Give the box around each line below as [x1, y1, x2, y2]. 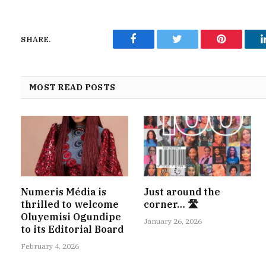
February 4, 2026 [21, 241, 79, 251]
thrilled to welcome [21, 198, 119, 210]
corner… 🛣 [143, 198, 198, 210]
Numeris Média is [21, 185, 106, 198]
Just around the [143, 185, 220, 198]
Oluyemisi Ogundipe [21, 210, 121, 223]
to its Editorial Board [21, 223, 123, 235]
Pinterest [220, 42, 258, 53]
